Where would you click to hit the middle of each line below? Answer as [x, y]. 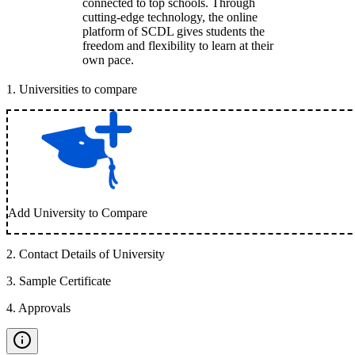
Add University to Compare [78, 213]
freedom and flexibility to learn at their [178, 46]
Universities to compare [78, 89]
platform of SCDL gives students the [174, 31]
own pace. [108, 60]
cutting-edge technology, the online [170, 17]
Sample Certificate [65, 281]
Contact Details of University [92, 254]
